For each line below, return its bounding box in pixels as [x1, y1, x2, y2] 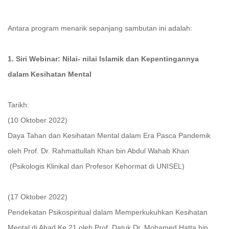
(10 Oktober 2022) [8, 116, 67, 124]
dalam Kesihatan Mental [8, 70, 91, 78]
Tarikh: [8, 101, 29, 109]
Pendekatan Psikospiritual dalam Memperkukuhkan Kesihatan [8, 208, 208, 216]
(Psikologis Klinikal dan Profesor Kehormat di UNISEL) [8, 162, 185, 170]
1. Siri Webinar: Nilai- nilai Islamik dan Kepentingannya [8, 55, 199, 63]
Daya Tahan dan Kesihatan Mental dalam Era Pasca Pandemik [8, 131, 211, 140]
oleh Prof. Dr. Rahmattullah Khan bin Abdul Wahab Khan [8, 147, 189, 155]
